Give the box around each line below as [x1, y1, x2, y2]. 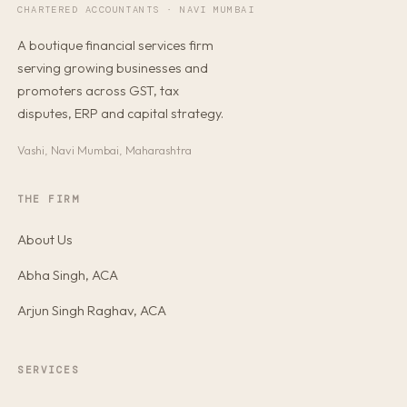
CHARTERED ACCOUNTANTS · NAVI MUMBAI [17, 3, 255, 15]
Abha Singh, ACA [17, 265, 119, 283]
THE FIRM [17, 192, 80, 205]
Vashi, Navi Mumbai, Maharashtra [17, 142, 193, 157]
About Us [17, 231, 74, 249]
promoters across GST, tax [17, 82, 180, 99]
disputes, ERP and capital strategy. [17, 104, 224, 122]
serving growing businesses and [17, 59, 209, 76]
